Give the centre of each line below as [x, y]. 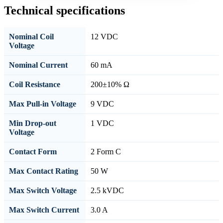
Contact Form [33, 151]
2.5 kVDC [107, 190]
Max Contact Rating [44, 171]
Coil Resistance [35, 84]
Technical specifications [64, 10]
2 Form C [106, 151]
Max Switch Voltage [43, 190]
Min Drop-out [33, 123]
